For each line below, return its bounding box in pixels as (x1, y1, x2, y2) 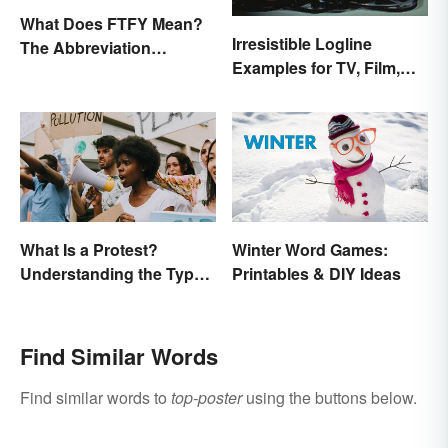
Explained (20, 59, 96, 83)
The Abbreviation (20, 35, 151, 59)
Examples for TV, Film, (232, 55, 400, 79)
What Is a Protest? (20, 237, 158, 261)
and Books (232, 79, 315, 103)
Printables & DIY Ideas (232, 261, 401, 285)
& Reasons (20, 285, 104, 309)
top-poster (171, 385, 242, 409)
